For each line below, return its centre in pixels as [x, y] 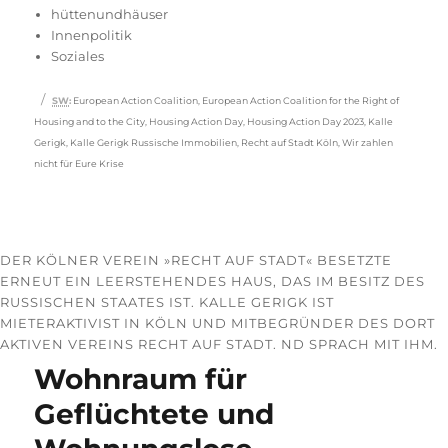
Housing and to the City [90, 122]
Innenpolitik [91, 34]
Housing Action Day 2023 [306, 122]
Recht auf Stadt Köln [290, 143]
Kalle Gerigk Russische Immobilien [154, 143]
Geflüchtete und [154, 414]
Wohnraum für [141, 379]
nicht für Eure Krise [79, 164]
